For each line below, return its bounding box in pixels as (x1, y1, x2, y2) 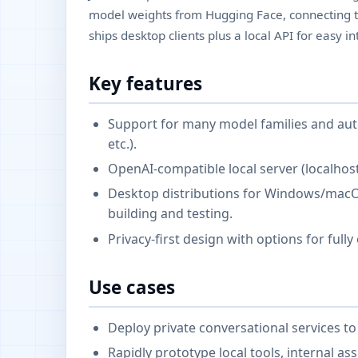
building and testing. (108, 205, 233, 223)
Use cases (89, 274, 175, 300)
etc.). (108, 134, 137, 153)
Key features (89, 70, 202, 96)
